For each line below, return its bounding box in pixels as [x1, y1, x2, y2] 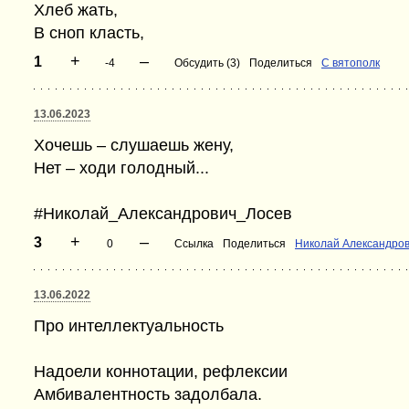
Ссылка [174, 237, 214, 250]
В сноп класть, [34, 24, 144, 42]
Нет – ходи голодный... [34, 159, 209, 177]
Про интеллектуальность [34, 317, 224, 335]
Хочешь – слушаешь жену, [34, 136, 234, 154]
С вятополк [321, 57, 380, 69]
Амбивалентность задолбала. [34, 385, 262, 404]
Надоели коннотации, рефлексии [34, 362, 288, 381]
